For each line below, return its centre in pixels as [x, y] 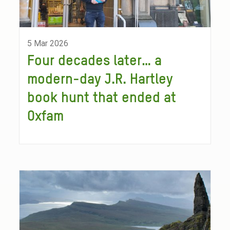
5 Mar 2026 [48, 43]
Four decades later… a [95, 61]
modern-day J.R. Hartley [100, 80]
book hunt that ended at [102, 98]
